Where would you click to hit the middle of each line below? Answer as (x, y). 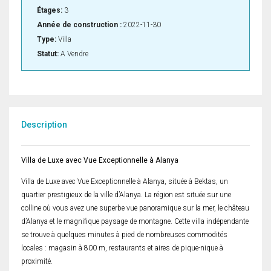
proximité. (37, 262)
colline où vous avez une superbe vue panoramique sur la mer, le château (135, 208)
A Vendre (73, 54)
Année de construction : (79, 25)
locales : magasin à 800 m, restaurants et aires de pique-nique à (122, 248)
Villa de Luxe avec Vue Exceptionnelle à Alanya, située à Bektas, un (125, 182)
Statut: (48, 54)
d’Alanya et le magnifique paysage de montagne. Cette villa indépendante (135, 222)
